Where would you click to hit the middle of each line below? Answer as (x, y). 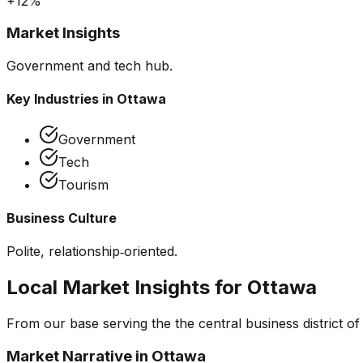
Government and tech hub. (90, 66)
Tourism (83, 184)
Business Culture (62, 218)
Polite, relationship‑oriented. (92, 252)
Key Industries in (62, 99)
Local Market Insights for (127, 288)
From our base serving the (91, 324)
